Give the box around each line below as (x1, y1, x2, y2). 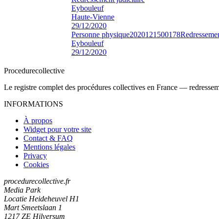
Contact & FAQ (23, 133, 73, 142)
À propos (23, 116, 52, 125)
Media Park (4, 185, 41, 194)
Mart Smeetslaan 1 (4, 203, 62, 212)
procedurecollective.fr (4, 176, 70, 185)
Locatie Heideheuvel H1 (4, 194, 79, 203)
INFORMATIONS (4, 99, 63, 108)
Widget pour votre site (23, 125, 91, 133)
